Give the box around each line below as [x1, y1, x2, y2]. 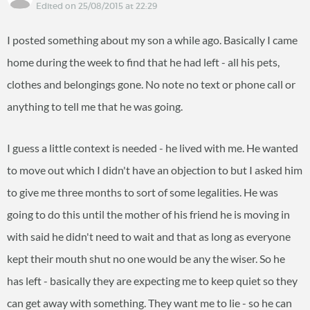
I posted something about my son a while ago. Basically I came [7, 33, 298, 46]
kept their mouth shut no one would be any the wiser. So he [7, 252, 285, 265]
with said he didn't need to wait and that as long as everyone [7, 230, 291, 243]
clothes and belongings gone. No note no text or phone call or [7, 77, 295, 91]
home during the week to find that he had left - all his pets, [7, 55, 280, 69]
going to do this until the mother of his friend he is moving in [7, 208, 290, 221]
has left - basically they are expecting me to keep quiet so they [7, 274, 298, 287]
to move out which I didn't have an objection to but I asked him [7, 163, 302, 176]
